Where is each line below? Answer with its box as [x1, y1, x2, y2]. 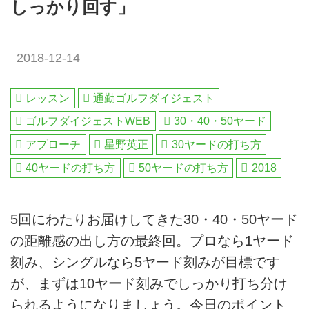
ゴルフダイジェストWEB [26, 115, 151, 128]
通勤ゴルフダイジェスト [93, 92, 215, 104]
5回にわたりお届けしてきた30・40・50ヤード [10, 212, 298, 228]
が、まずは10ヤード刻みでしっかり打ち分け [10, 276, 288, 292]
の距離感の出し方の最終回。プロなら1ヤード [10, 233, 294, 249]
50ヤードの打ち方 [139, 161, 229, 174]
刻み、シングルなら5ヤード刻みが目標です [10, 255, 280, 270]
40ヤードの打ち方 [26, 161, 116, 174]
